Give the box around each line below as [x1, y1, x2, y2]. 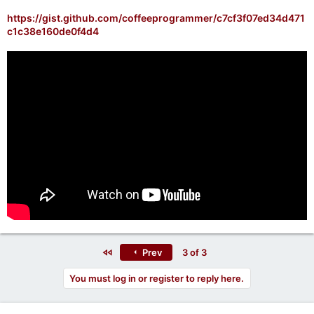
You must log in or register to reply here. [69, 273, 244, 285]
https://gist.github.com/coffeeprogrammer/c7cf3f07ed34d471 [7, 11, 305, 24]
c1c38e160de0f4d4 [7, 25, 99, 37]
